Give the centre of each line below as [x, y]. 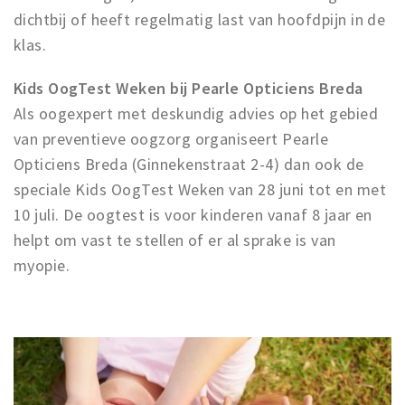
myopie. [42, 266]
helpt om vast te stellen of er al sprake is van [175, 240]
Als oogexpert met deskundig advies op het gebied [196, 114]
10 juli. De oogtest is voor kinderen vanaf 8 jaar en [193, 215]
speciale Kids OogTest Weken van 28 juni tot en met [200, 190]
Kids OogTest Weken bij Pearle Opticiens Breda [188, 89]
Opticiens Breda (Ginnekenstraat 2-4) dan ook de [189, 165]
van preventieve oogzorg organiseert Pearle [171, 139]
